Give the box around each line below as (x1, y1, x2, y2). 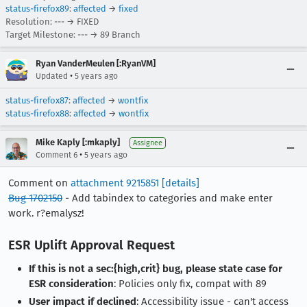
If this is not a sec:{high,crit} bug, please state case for (29, 262, 282, 275)
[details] (162, 177, 199, 189)
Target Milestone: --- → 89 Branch (5, 29, 140, 40)
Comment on (8, 177, 71, 189)
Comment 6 (36, 150, 77, 160)
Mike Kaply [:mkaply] (36, 137, 120, 147)
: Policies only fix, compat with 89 (114, 278, 267, 290)
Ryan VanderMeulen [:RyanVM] (36, 58, 156, 69)
